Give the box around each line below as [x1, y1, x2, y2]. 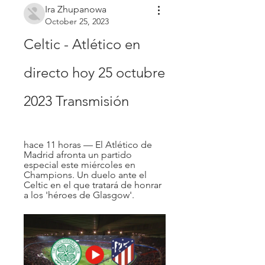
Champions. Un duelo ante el [24, 169, 147, 180]
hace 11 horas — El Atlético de [24, 138, 152, 150]
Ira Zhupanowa [45, 3, 106, 15]
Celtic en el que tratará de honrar [24, 179, 161, 190]
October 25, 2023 [45, 15, 109, 27]
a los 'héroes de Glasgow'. [24, 189, 134, 201]
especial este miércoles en [24, 159, 135, 170]
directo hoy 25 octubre [24, 63, 165, 81]
